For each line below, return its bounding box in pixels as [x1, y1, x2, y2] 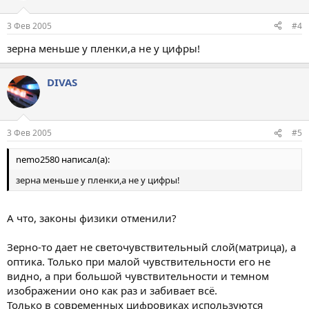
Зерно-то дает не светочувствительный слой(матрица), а [7, 239, 296, 254]
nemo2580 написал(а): [16, 153, 110, 166]
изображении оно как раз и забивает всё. [7, 283, 217, 297]
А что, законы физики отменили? [7, 210, 177, 225]
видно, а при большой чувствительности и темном [7, 268, 269, 283]
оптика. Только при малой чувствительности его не [7, 254, 270, 268]
